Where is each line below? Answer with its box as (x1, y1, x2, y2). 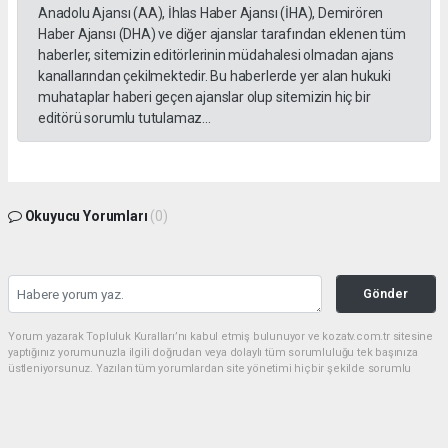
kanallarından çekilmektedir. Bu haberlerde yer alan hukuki (38, 68, 391, 85)
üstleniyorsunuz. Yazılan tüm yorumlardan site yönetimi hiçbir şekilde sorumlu (8, 362, 412, 376)
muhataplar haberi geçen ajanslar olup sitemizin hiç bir (38, 89, 371, 106)
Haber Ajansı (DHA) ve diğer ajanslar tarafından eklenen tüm (38, 26, 406, 43)
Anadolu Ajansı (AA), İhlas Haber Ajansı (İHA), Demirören (38, 5, 384, 22)
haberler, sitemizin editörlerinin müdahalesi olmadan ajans (38, 47, 394, 64)
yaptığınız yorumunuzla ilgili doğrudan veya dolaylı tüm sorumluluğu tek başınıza (8, 346, 418, 360)
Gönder (363, 286, 409, 302)
